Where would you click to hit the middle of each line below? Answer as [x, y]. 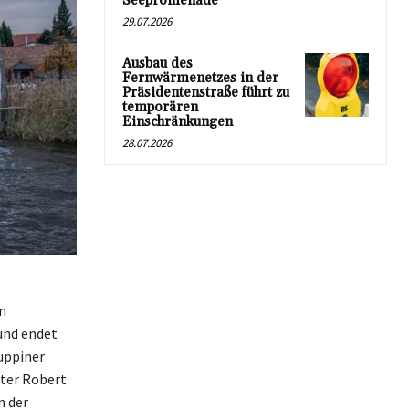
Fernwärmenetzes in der [200, 78]
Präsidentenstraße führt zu [206, 93]
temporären [160, 107]
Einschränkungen [178, 122]
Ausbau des [157, 63]
